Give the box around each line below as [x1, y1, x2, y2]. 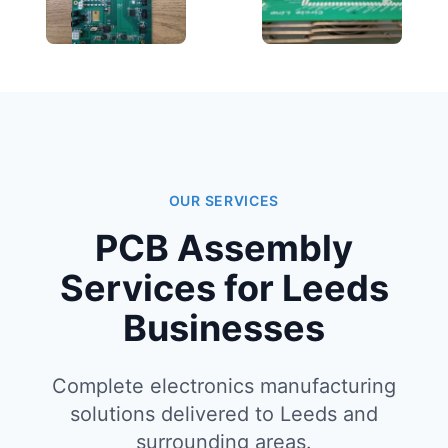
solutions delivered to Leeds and [70, 402, 378, 426]
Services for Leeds [59, 266, 389, 310]
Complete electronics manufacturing [52, 374, 396, 398]
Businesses [123, 306, 325, 350]
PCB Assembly [95, 226, 353, 270]
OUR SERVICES [168, 192, 280, 209]
